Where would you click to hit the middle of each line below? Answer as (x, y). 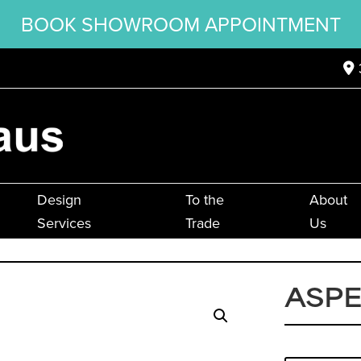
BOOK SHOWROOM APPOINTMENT (180, 24)
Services (64, 223)
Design (59, 200)
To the (204, 200)
